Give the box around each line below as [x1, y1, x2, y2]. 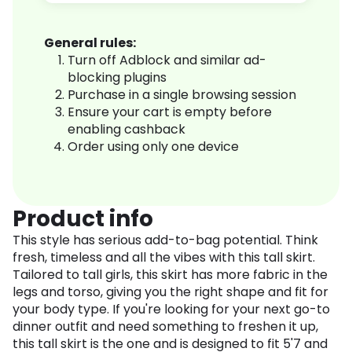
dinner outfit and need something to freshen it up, [13, 317, 318, 336]
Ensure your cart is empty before [68, 103, 272, 122]
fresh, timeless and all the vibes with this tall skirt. [13, 248, 315, 267]
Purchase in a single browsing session [68, 86, 296, 104]
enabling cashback [68, 120, 185, 139]
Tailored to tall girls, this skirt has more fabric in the [13, 266, 328, 284]
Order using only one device [68, 137, 239, 156]
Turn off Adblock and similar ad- [68, 51, 266, 70]
